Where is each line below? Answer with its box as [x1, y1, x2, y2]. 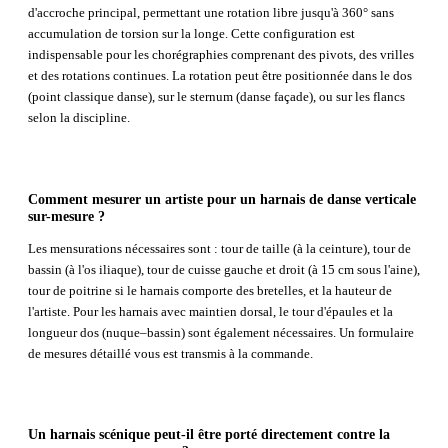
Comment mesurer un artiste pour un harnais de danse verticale [28, 190, 416, 207]
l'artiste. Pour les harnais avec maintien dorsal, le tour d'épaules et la [28, 303, 393, 319]
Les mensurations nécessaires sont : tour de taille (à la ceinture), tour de [28, 240, 411, 256]
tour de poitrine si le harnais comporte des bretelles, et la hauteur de [28, 282, 392, 298]
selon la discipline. [28, 110, 130, 126]
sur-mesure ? [28, 207, 105, 224]
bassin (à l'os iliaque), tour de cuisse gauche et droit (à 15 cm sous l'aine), [28, 261, 420, 277]
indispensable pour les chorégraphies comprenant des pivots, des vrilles [28, 47, 414, 63]
